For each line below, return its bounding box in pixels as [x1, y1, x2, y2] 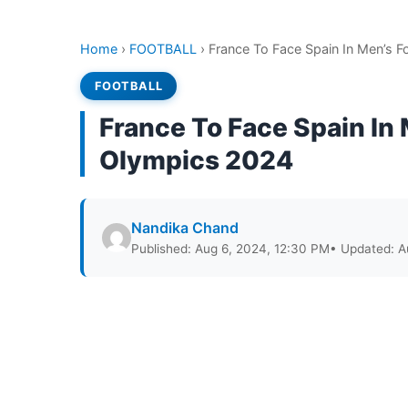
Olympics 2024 [99, 145, 293, 176]
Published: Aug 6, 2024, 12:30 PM [131, 241, 330, 256]
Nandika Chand [131, 219, 239, 237]
